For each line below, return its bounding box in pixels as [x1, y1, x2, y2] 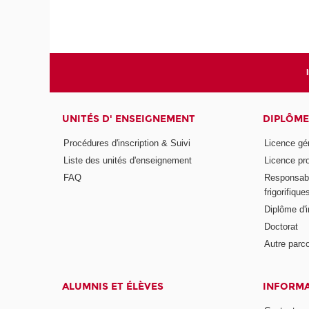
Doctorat [264, 221, 299, 232]
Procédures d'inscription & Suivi [63, 138, 191, 149]
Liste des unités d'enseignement [63, 155, 192, 166]
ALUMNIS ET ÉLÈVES [62, 280, 164, 292]
